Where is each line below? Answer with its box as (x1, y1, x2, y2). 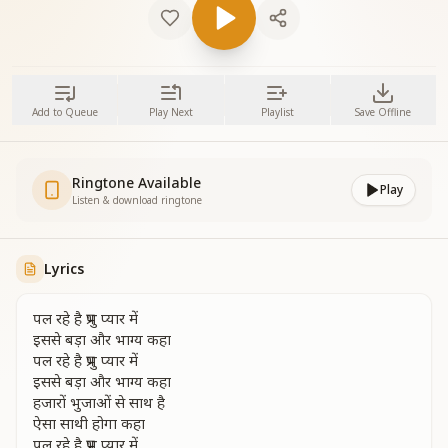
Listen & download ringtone (72, 193, 202, 207)
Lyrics (44, 259, 84, 278)
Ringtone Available (72, 173, 201, 192)
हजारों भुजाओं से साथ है (33, 392, 165, 412)
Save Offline (355, 105, 412, 119)
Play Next (148, 105, 193, 119)
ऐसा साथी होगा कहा (33, 413, 145, 433)
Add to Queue (31, 105, 98, 119)
